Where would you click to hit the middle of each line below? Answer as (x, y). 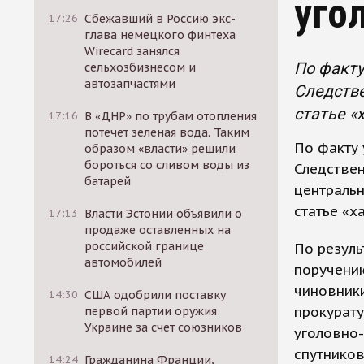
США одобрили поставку (156, 295)
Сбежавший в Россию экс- (160, 19)
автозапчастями (130, 84)
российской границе (145, 246)
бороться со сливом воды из (167, 165)
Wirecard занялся (132, 51)
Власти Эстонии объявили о (164, 214)
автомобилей (123, 262)
